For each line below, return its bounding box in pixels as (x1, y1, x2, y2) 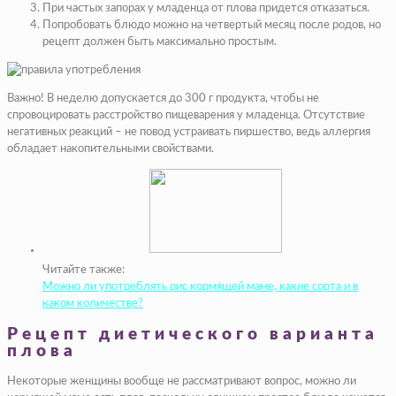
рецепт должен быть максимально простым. (42, 35, 277, 48)
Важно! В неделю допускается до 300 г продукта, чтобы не (7, 92, 319, 104)
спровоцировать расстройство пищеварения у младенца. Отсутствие (7, 109, 365, 121)
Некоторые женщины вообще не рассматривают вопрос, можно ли (7, 376, 356, 388)
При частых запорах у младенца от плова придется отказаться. (42, 2, 369, 14)
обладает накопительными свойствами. (7, 142, 214, 155)
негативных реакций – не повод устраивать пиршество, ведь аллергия (7, 126, 370, 138)
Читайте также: (42, 263, 125, 276)
